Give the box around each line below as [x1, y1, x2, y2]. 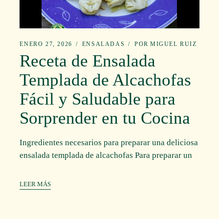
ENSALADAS [82, 41, 125, 48]
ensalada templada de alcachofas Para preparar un [20, 150, 193, 160]
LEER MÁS [20, 180, 51, 188]
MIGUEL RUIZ [150, 41, 197, 48]
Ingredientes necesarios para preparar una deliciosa [20, 137, 198, 147]
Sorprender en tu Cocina [20, 109, 191, 128]
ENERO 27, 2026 [20, 41, 72, 48]
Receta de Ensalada [20, 51, 156, 71]
